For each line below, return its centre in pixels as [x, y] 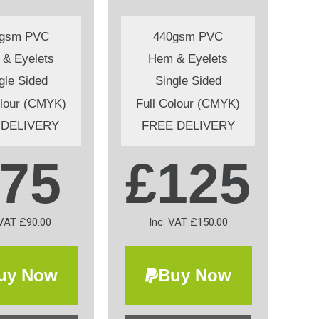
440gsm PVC [188, 36]
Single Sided [188, 81]
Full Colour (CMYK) [188, 103]
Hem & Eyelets [188, 59]
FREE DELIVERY [188, 126]
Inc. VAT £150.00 [188, 222]
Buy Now [194, 276]
